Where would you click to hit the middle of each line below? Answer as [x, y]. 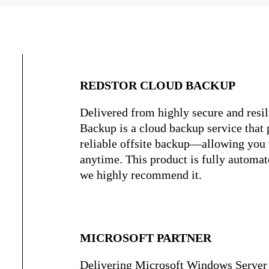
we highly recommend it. [141, 175]
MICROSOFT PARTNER [146, 238]
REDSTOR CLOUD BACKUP [158, 85]
